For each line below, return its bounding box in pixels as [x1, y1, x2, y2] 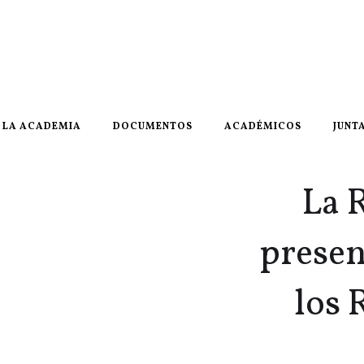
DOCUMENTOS [113, 119, 193, 133]
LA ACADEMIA [2, 119, 81, 133]
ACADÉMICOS [224, 119, 301, 133]
